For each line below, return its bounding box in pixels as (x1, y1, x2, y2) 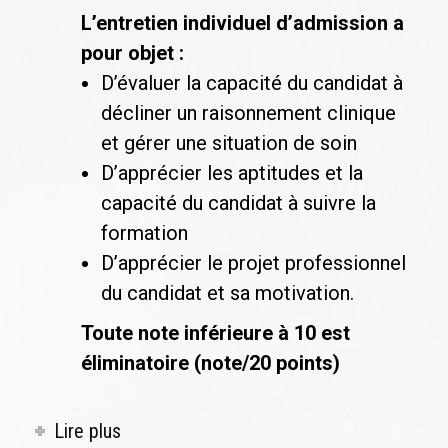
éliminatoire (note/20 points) (81, 351, 340, 375)
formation (101, 221, 188, 245)
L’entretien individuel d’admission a (81, 11, 404, 35)
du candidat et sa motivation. (101, 281, 354, 305)
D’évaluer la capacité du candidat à (101, 71, 403, 95)
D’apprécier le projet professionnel (101, 251, 406, 275)
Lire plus (54, 419, 122, 443)
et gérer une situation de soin (101, 131, 357, 155)
